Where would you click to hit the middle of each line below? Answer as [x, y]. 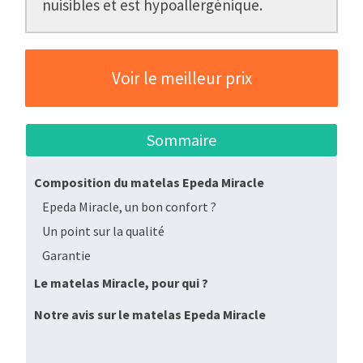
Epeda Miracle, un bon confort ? [129, 207]
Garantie [66, 256]
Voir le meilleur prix [181, 79]
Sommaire [181, 140]
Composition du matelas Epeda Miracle [149, 183]
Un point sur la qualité [103, 231]
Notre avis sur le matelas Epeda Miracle [150, 315]
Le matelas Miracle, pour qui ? [121, 283]
